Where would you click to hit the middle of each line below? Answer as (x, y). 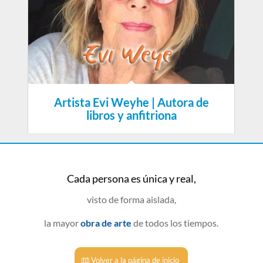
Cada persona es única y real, (131, 178)
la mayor (63, 222)
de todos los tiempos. (175, 222)
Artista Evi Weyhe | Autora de (131, 102)
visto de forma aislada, (131, 200)
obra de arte (106, 222)
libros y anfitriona (131, 115)
